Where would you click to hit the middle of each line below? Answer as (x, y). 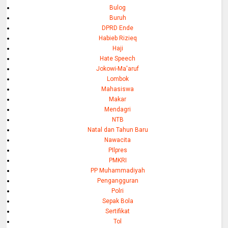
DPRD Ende (118, 28)
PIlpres (118, 150)
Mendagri (118, 110)
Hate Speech (118, 59)
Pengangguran (118, 181)
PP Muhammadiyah (118, 171)
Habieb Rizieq (118, 38)
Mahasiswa (118, 89)
